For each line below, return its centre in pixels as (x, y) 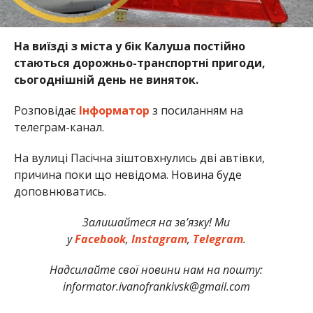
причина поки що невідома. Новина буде (128, 174)
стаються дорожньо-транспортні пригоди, (139, 63)
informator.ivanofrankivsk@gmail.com (156, 286)
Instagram (158, 239)
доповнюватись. (60, 191)
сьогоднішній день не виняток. (106, 79)
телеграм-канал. (59, 127)
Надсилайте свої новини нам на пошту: (156, 269)
